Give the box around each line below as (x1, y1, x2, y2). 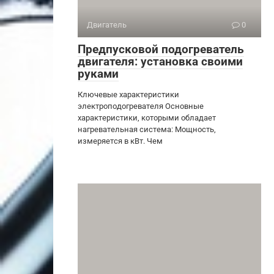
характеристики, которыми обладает (78, 113, 216, 122)
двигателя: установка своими (78, 54, 243, 68)
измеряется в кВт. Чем (78, 136, 163, 146)
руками (78, 66, 119, 81)
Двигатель (87, 20, 127, 29)
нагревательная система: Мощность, (78, 124, 216, 134)
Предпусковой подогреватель (78, 42, 244, 56)
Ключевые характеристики (78, 89, 179, 99)
